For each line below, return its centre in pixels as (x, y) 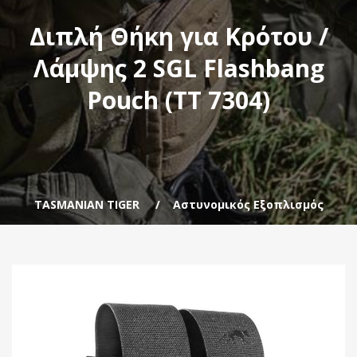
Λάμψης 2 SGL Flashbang (178, 68)
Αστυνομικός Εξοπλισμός (248, 204)
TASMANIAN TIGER (86, 204)
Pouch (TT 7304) (178, 100)
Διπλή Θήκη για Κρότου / (178, 36)
